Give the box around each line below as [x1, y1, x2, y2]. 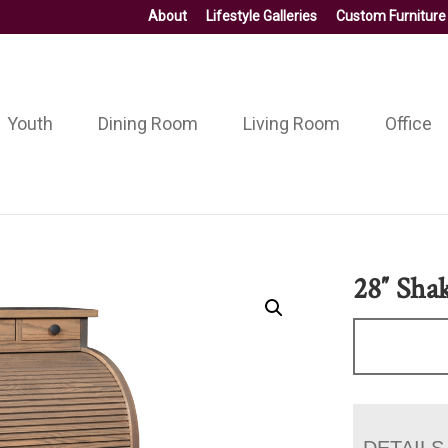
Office [384, 112, 432, 134]
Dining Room [97, 112, 198, 134]
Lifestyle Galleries [206, 8, 317, 24]
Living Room [242, 112, 340, 134]
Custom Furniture [336, 8, 446, 24]
